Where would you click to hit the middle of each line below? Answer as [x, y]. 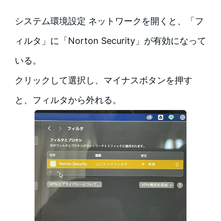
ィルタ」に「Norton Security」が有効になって [110, 41]
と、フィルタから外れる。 [68, 100]
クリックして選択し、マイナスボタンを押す [103, 80]
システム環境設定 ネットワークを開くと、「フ [109, 21]
